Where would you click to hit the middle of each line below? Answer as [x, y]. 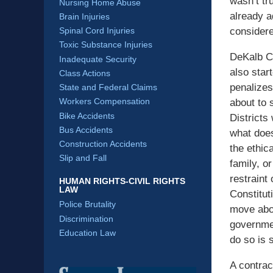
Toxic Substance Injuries [106, 45]
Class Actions [85, 73]
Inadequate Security [98, 59]
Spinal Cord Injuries [97, 31]
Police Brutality [87, 204]
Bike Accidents [87, 115]
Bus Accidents [86, 129]
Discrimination [86, 218]
